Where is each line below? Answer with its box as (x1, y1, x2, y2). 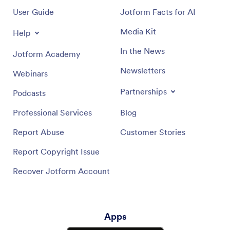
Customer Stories (120, 127, 185, 137)
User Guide (13, 7, 54, 17)
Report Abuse (13, 127, 64, 137)
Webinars (13, 68, 48, 79)
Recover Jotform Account (13, 166, 110, 176)
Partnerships (120, 86, 167, 97)
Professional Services (13, 107, 92, 118)
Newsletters (120, 65, 165, 75)
